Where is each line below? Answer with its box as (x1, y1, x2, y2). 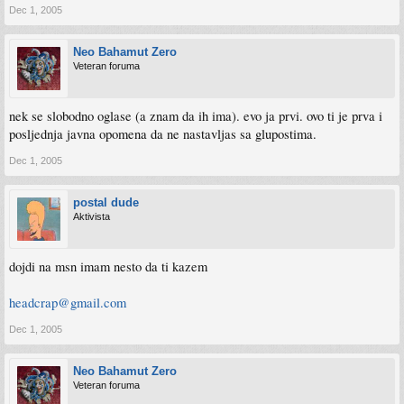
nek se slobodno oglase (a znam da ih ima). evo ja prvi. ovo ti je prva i (9, 106, 382, 124)
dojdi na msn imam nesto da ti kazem (9, 257, 207, 275)
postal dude (73, 195, 139, 209)
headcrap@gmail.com (9, 293, 126, 311)
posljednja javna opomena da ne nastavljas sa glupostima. (9, 124, 317, 142)
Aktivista (73, 210, 110, 222)
